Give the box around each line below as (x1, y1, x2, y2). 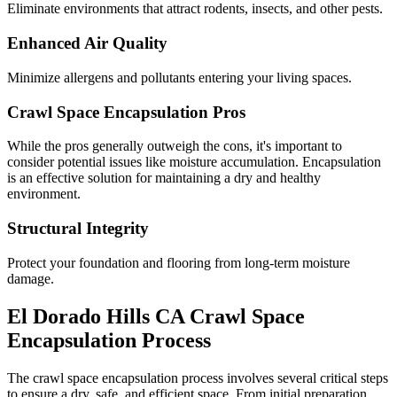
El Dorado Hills (7, 304, 150, 328)
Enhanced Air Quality (7, 34, 167, 53)
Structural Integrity (7, 219, 149, 237)
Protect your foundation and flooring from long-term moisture (7, 254, 350, 270)
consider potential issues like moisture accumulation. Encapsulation (7, 154, 381, 170)
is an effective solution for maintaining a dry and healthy (7, 170, 321, 186)
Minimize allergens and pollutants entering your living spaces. (7, 69, 352, 85)
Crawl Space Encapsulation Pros (7, 102, 245, 121)
